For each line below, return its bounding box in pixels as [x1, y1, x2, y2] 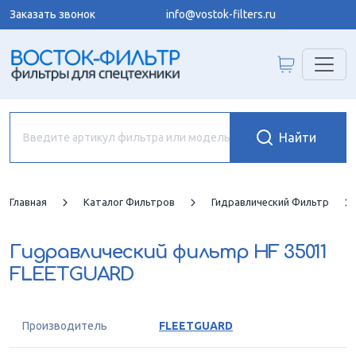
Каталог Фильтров [83, 196, 175, 207]
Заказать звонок [10, 8, 95, 21]
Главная [10, 196, 47, 207]
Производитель [22, 319, 107, 332]
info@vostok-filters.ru [166, 8, 276, 21]
